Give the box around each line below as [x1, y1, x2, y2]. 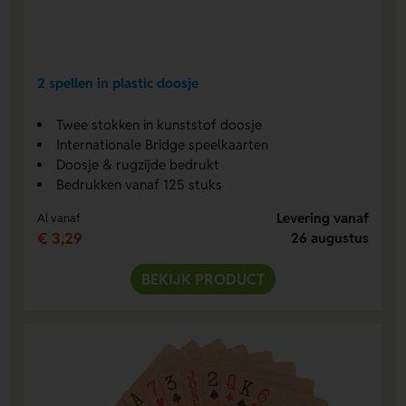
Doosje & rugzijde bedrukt [56, 155, 220, 173]
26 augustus [290, 228, 369, 246]
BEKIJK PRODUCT [141, 268, 265, 289]
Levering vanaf [275, 208, 369, 227]
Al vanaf [37, 209, 82, 226]
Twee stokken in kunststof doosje [56, 115, 263, 133]
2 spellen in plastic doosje [37, 74, 199, 92]
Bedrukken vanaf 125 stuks [56, 175, 223, 193]
